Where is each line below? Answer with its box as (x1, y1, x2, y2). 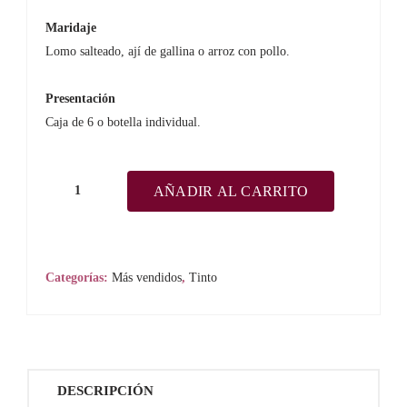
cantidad (75, 332, 124, 347)
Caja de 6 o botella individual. (45, 115, 201, 129)
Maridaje (45, 21, 96, 35)
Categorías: (45, 271, 112, 284)
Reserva (75, 272, 122, 287)
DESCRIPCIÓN (57, 383, 154, 398)
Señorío (75, 192, 120, 207)
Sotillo (75, 232, 113, 247)
